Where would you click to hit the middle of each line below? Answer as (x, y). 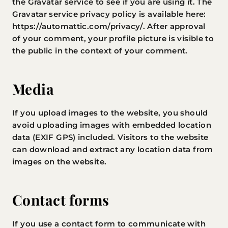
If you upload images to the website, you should (110, 113)
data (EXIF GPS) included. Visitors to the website (110, 137)
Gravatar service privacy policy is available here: (109, 14)
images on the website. (60, 162)
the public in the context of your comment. (100, 51)
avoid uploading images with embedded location (112, 125)
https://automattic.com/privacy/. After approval (109, 26)
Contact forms (61, 200)
